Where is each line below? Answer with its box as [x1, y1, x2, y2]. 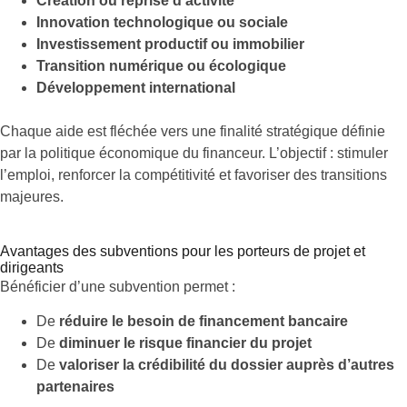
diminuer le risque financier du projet [59, 335, 312, 352]
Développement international [36, 80, 235, 96]
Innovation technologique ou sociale [36, 15, 288, 31]
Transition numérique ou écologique [36, 58, 286, 74]
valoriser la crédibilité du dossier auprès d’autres [59, 357, 394, 373]
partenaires [36, 379, 114, 395]
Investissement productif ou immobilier [36, 36, 304, 53]
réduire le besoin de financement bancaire [59, 313, 348, 330]
